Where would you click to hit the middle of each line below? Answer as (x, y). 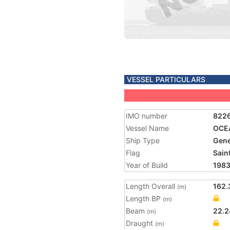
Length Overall (151, 186)
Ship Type (143, 140)
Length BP (144, 198)
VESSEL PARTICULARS (166, 79)
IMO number (147, 116)
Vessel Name (147, 128)
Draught (140, 223)
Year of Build (147, 165)
